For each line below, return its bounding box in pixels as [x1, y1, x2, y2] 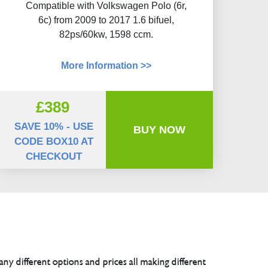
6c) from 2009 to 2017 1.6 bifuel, [38, 15, 174, 25]
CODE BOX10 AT [14, 136, 93, 147]
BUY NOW [133, 123, 186, 136]
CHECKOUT [25, 151, 82, 162]
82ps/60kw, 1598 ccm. [59, 29, 153, 39]
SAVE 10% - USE [14, 121, 93, 132]
